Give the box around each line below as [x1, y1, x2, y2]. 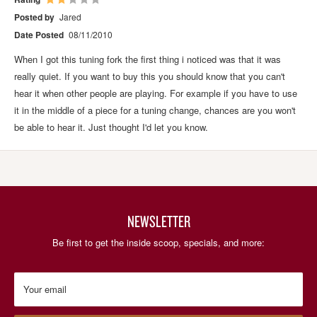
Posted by [14, 10, 54, 23]
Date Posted [14, 28, 64, 41]
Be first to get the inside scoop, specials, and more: [52, 235, 265, 249]
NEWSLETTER [127, 209, 190, 231]
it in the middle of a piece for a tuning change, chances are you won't [14, 103, 296, 117]
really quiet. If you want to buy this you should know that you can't [14, 69, 285, 83]
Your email [23, 282, 67, 296]
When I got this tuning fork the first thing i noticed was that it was [14, 52, 281, 66]
